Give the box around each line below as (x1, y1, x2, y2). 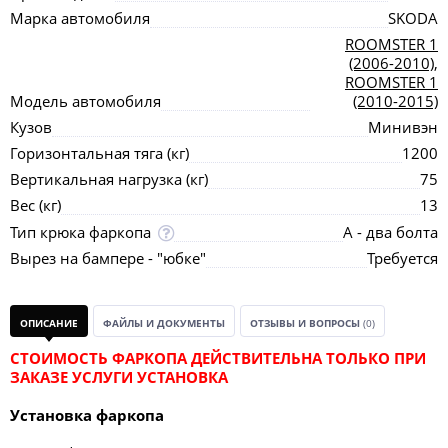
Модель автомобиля (10, 91, 161, 111)
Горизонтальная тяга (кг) (10, 143, 189, 163)
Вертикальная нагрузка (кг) (10, 169, 208, 189)
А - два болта (343, 222, 438, 242)
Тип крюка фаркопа (10, 222, 151, 242)
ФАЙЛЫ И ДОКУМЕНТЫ (103, 316, 225, 330)
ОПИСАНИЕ (20, 316, 78, 330)
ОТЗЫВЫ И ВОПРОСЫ (250, 316, 363, 330)
